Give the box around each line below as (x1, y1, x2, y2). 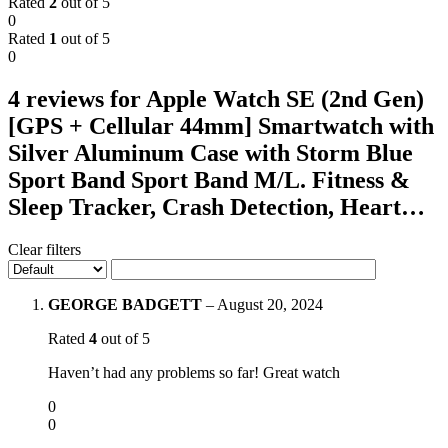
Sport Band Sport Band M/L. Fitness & (8, 166, 410, 193)
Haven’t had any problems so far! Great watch (48, 363, 340, 381)
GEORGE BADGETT (48, 295, 206, 313)
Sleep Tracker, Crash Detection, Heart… (8, 193, 425, 220)
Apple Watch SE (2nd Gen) (146, 85, 424, 112)
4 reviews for (8, 85, 146, 112)
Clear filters (8, 240, 81, 258)
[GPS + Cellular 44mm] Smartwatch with (8, 112, 434, 139)
